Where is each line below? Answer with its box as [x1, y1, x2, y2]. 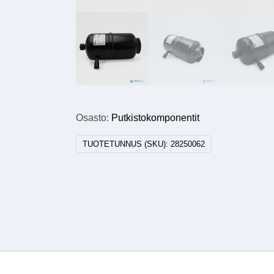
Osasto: [76, 112, 112, 123]
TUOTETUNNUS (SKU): [83, 139, 171, 149]
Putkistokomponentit [111, 112, 200, 123]
